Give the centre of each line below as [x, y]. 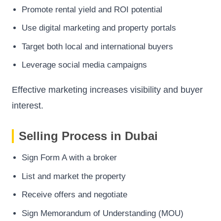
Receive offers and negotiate [74, 195]
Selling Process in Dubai [88, 136]
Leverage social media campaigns [84, 65]
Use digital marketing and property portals [99, 28]
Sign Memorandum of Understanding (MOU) [103, 214]
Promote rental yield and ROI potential [92, 9]
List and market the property [74, 176]
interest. [28, 106]
